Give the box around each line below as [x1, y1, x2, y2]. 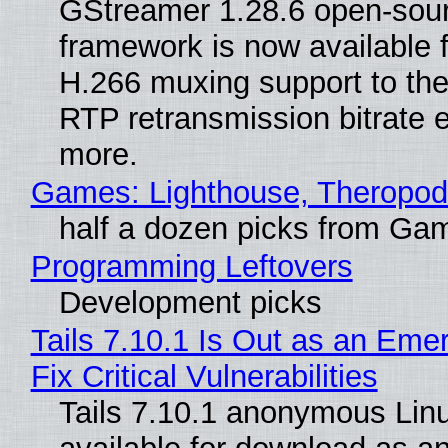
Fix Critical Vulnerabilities [30, 358, 378, 394]
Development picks [58, 284, 322, 320]
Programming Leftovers [30, 248, 353, 284]
